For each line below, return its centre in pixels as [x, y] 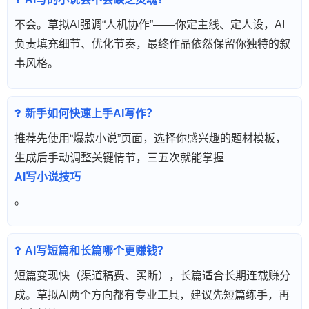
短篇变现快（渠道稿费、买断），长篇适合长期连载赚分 [152, 275]
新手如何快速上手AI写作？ [91, 113]
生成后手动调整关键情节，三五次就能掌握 [119, 157]
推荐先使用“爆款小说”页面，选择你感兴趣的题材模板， [150, 138]
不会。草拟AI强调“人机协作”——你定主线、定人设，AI [150, 24]
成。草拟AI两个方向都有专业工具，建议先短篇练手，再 [152, 295]
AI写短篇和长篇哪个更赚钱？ [97, 250]
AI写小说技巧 [48, 177]
